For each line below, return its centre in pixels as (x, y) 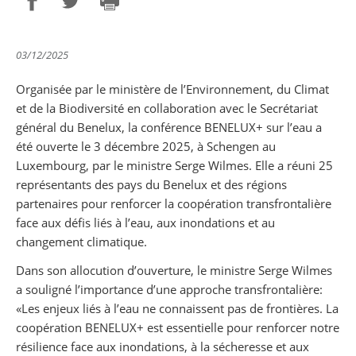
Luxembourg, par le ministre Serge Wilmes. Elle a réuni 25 (174, 165)
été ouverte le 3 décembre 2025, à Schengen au (146, 146)
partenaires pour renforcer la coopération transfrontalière (174, 203)
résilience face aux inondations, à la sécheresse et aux (163, 346)
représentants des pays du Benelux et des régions (151, 184)
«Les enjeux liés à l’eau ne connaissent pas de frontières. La (177, 308)
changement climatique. (81, 241)
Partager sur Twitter (115, 44)
